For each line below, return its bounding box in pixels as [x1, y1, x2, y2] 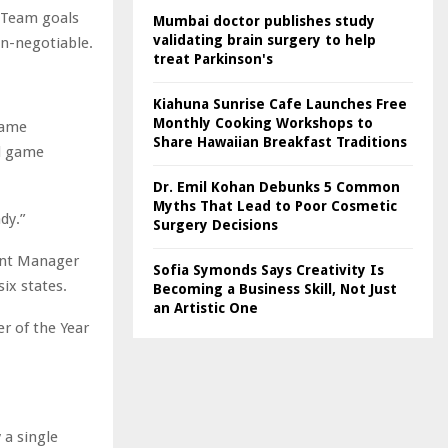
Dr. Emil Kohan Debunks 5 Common [153, 179, 400, 195]
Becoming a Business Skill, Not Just [153, 281, 397, 297]
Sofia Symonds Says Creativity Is [153, 262, 384, 278]
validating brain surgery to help [153, 32, 376, 48]
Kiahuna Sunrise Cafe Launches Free [153, 96, 407, 112]
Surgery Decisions [153, 217, 278, 233]
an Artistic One [153, 300, 258, 316]
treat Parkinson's [153, 51, 273, 67]
